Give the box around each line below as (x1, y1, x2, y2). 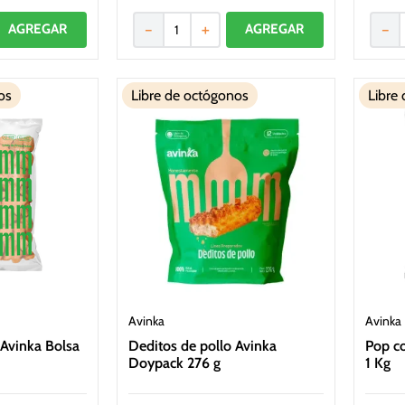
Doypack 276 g (127, 354, 221, 372)
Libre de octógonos (130, 87, 249, 105)
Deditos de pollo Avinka (127, 337, 277, 355)
